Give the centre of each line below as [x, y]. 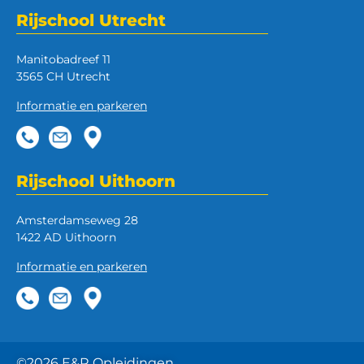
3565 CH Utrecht [63, 76]
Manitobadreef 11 [63, 59]
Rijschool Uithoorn [96, 181]
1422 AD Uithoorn [66, 237]
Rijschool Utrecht [91, 20]
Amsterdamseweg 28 [77, 220]
